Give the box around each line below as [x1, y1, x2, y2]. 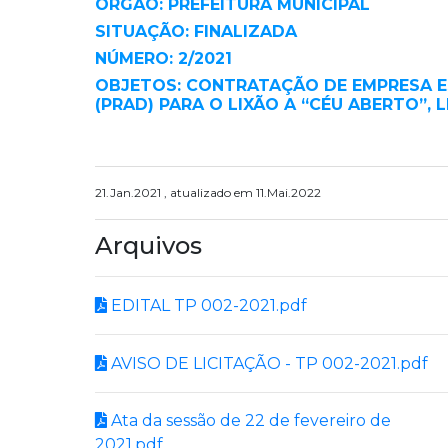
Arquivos [95, 231, 202, 260]
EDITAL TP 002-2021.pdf [107, 295, 307, 315]
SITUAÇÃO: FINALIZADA [95, 22, 297, 41]
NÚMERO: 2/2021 [95, 49, 232, 68]
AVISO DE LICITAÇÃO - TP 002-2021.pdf [107, 353, 428, 373]
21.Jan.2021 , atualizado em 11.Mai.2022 [95, 185, 321, 200]
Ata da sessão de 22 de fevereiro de [107, 410, 391, 430]
